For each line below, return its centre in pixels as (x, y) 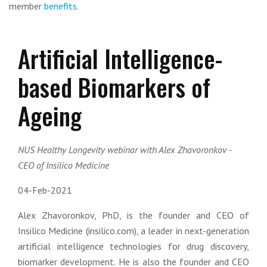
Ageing (50, 116)
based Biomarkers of (114, 87)
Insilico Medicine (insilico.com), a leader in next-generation (133, 231)
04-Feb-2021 (45, 190)
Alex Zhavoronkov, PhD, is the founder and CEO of (133, 215)
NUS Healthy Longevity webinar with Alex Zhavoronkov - (125, 150)
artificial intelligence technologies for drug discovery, (133, 246)
